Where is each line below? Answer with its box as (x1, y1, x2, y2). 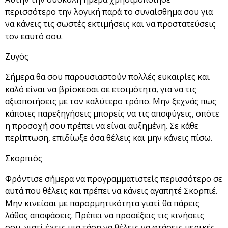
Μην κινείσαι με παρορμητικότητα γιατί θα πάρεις (5, 197, 199, 209)
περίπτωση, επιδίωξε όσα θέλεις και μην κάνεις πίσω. (5, 132, 212, 144)
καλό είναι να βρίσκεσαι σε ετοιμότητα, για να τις (5, 83, 196, 95)
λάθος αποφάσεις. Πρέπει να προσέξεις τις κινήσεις (5, 210, 204, 221)
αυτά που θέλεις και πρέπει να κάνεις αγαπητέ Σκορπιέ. (5, 185, 217, 197)
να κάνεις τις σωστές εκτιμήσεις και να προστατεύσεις (5, 18, 216, 30)
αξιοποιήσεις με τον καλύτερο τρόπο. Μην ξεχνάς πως (5, 96, 216, 107)
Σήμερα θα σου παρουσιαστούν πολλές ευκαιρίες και (5, 71, 210, 83)
